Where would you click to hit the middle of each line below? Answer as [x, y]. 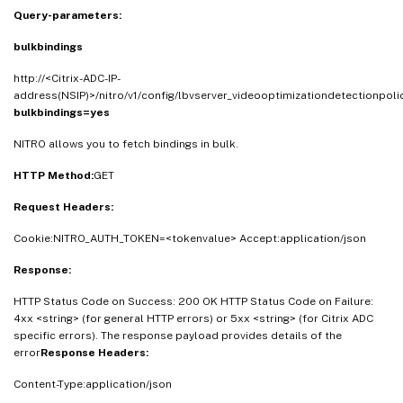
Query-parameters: [67, 15]
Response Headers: [94, 352]
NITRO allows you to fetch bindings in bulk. [126, 143]
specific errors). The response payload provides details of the [178, 335]
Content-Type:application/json [93, 384]
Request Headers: [63, 206]
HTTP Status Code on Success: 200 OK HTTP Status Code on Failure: [193, 301]
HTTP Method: [54, 175]
